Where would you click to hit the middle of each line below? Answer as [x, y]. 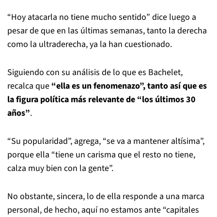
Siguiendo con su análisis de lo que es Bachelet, [95, 72]
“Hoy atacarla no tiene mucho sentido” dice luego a [102, 17]
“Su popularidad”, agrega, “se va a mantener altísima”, [106, 141]
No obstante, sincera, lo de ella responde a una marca [106, 196]
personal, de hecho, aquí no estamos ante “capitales [103, 210]
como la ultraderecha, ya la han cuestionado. [90, 44]
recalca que [28, 86]
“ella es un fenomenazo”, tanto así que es [128, 86]
